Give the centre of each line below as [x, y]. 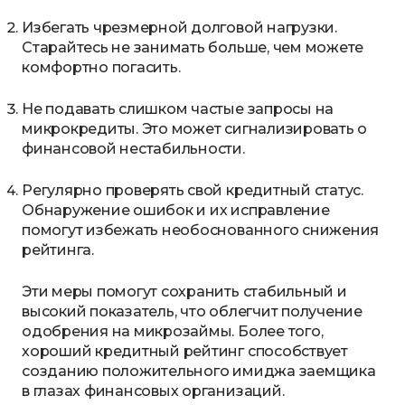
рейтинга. [58, 250]
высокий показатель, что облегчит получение [192, 311]
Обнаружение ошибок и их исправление [176, 210]
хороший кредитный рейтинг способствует [185, 351]
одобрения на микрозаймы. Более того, [173, 331]
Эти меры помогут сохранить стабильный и [184, 292]
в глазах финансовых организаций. [153, 391]
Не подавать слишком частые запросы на [178, 109]
